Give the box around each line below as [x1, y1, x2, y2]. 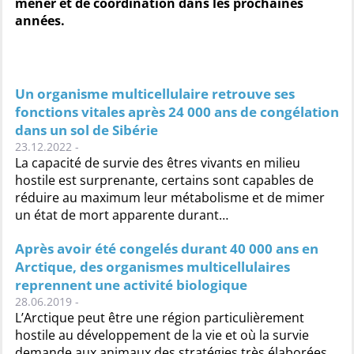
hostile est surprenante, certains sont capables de [15, 171, 314, 189]
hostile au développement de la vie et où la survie [15, 326, 309, 344]
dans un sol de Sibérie [15, 121, 158, 139]
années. [15, 12, 65, 29]
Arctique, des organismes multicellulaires [15, 258, 290, 276]
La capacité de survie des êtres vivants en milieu [15, 154, 300, 171]
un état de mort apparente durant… [15, 206, 228, 224]
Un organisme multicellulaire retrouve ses [15, 85, 295, 103]
